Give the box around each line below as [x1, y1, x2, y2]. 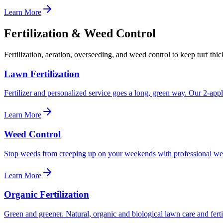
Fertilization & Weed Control [4, 26, 156, 40]
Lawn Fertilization [4, 68, 80, 79]
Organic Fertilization [4, 189, 89, 200]
